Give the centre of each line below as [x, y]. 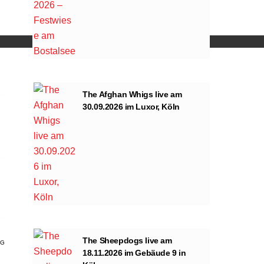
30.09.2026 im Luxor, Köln [131, 106]
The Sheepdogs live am [127, 240]
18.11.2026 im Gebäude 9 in [134, 253]
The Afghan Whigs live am [132, 94]
